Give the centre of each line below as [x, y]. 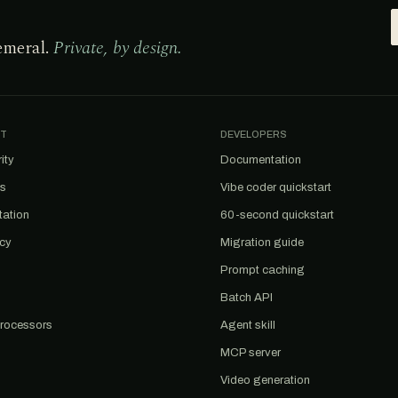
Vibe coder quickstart [276, 187]
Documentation [261, 160]
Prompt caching [263, 270]
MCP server [251, 353]
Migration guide [262, 243]
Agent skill [248, 325]
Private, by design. [118, 48]
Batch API [247, 298]
